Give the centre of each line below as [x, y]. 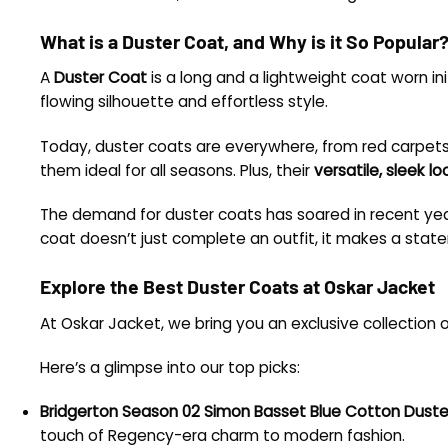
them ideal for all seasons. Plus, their [177, 170]
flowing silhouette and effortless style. [184, 102]
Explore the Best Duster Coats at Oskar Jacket [237, 286]
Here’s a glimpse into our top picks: [170, 367]
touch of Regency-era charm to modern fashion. [222, 435]
